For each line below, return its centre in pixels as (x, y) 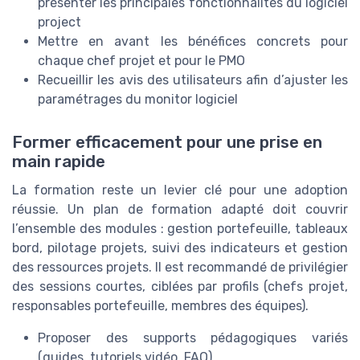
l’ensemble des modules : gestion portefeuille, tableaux (180, 228)
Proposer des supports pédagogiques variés (193, 337)
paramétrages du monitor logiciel (138, 99)
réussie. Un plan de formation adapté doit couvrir (180, 209)
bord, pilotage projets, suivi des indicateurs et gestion (180, 247)
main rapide (59, 161)
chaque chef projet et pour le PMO (141, 60)
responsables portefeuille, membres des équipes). (160, 305)
